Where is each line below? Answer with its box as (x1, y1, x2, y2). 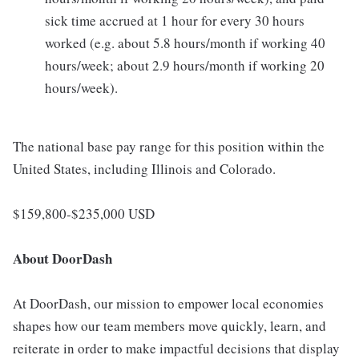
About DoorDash (13, 248, 112, 268)
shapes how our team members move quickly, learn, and (13, 317, 326, 335)
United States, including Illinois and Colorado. (13, 159, 276, 178)
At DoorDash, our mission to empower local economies (13, 294, 324, 313)
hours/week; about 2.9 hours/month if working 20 (45, 56, 325, 75)
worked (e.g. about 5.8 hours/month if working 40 (45, 34, 325, 52)
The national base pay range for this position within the (13, 137, 325, 155)
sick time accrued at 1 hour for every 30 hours (45, 11, 305, 30)
